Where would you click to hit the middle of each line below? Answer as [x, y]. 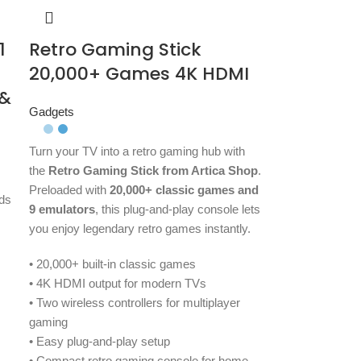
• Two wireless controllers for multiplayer [135, 303]
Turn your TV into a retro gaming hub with [137, 151]
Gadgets [52, 112]
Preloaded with [70, 190]
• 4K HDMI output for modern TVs [118, 284]
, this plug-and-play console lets [178, 210]
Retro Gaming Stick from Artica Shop [154, 171]
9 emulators [62, 210]
